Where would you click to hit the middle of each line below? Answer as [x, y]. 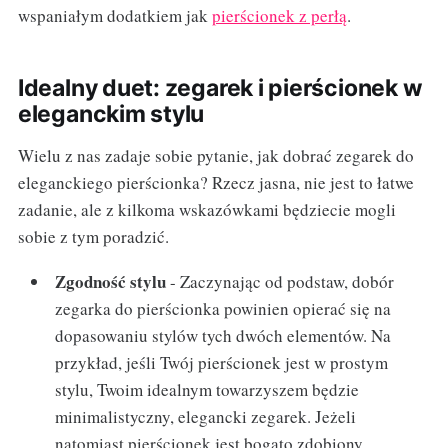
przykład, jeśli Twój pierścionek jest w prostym [222, 363]
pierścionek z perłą [279, 16]
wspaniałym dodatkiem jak [114, 16]
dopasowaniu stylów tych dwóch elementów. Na [223, 336]
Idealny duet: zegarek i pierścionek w [220, 88]
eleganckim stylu [111, 114]
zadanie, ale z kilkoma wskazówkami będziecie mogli [206, 210]
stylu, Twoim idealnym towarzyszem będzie [207, 390]
